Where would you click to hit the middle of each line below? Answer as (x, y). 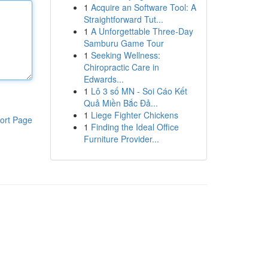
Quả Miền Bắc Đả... (121, 103)
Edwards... (103, 79)
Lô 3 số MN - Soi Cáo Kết (139, 91)
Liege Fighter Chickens (134, 115)
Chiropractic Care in (121, 67)
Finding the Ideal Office (135, 127)
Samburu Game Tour (124, 43)
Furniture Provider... (121, 139)
